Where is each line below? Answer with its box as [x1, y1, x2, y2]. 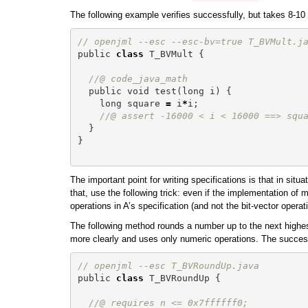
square [126, 98, 160, 109]
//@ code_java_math [88, 73, 188, 84]
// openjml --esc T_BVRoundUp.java [77, 260, 259, 271]
